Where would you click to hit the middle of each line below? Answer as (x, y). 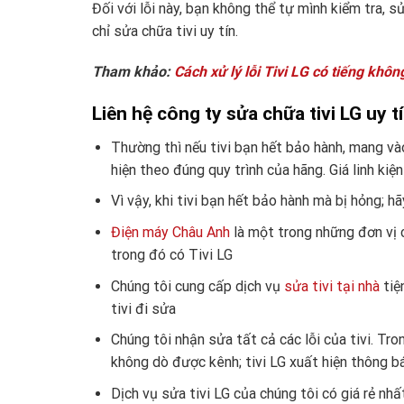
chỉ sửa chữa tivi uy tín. (165, 31)
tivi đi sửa (143, 308)
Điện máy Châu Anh (170, 232)
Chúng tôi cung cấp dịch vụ (197, 286)
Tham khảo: (133, 72)
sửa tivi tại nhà (331, 286)
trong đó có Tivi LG (171, 254)
